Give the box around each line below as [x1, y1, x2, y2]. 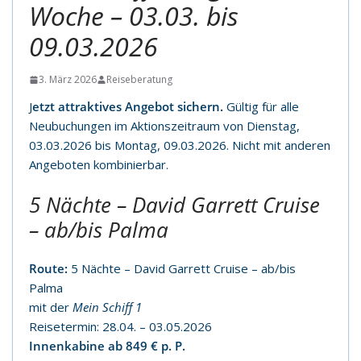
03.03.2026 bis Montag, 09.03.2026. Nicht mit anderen [29, 137, 330, 153]
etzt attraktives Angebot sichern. [32, 98, 226, 114]
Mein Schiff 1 [73, 298, 142, 315]
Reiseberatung [106, 73, 172, 86]
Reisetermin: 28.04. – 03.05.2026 [29, 317, 212, 334]
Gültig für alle [226, 98, 299, 114]
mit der [29, 298, 73, 315]
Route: [29, 259, 68, 276]
